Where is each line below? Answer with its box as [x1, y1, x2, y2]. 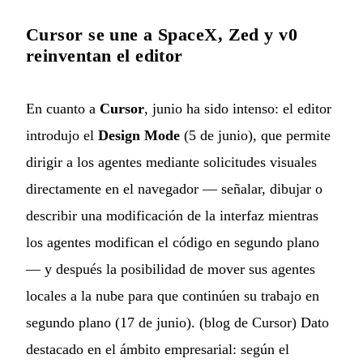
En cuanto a [26, 100, 100, 117]
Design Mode [98, 127, 180, 144]
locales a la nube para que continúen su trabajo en [26, 288, 319, 305]
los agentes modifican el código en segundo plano [26, 234, 319, 251]
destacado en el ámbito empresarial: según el [26, 341, 289, 358]
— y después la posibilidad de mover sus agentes [26, 261, 315, 278]
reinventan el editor [26, 45, 183, 66]
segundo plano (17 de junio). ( [26, 314, 204, 331]
